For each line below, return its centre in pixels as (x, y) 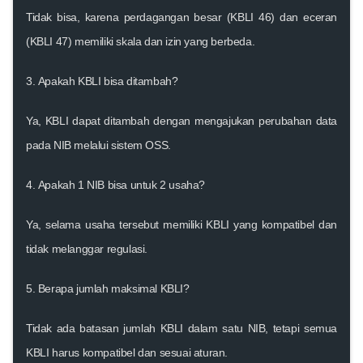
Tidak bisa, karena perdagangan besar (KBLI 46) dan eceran (181, 17)
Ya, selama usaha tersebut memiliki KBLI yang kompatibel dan (181, 224)
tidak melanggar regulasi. (87, 248)
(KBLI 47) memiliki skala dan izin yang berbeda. (141, 41)
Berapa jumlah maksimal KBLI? (113, 288)
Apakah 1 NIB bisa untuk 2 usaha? (122, 184)
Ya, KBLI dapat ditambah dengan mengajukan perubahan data (181, 120)
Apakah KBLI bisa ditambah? (108, 81)
